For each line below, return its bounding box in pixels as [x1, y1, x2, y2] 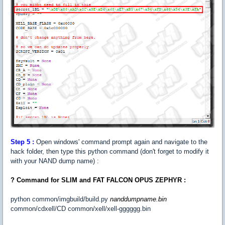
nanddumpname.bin [110, 195, 167, 203]
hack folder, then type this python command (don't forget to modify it [11, 148, 209, 156]
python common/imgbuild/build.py [11, 195, 110, 203]
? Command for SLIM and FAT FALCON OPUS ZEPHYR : [11, 176, 186, 184]
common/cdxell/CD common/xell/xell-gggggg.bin [11, 205, 151, 213]
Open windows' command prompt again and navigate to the [34, 138, 207, 146]
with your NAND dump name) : [11, 157, 99, 165]
